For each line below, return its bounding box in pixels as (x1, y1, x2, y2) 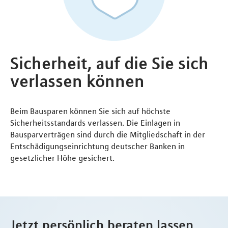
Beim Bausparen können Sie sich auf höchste (10, 106, 170, 117)
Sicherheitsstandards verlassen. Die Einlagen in (10, 118, 180, 128)
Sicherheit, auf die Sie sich (10, 53, 209, 74)
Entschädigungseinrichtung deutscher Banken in (10, 141, 185, 152)
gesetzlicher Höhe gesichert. (10, 153, 115, 163)
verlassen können (10, 71, 145, 92)
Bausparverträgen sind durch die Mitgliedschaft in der (10, 129, 205, 140)
